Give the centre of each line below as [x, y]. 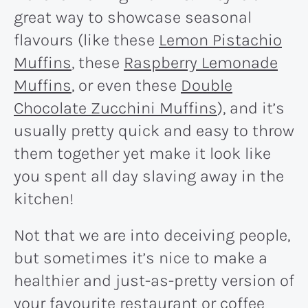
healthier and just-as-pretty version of [154, 280]
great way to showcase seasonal [133, 17]
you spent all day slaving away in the [149, 176]
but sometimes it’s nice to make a [141, 257]
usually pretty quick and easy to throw [154, 130]
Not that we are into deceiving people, [152, 235]
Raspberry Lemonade [201, 62]
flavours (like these [86, 40]
